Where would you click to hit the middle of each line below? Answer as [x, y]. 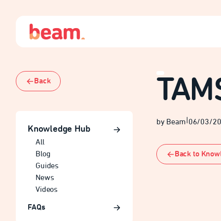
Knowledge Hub [59, 129]
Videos [47, 190]
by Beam [171, 122]
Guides [47, 166]
